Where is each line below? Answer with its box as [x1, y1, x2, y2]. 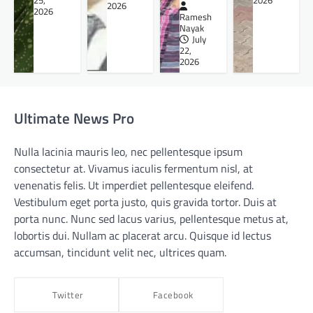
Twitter [52, 288, 84, 303]
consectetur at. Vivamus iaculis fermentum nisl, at [14, 160, 253, 177]
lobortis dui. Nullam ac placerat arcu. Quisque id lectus [14, 227, 271, 245]
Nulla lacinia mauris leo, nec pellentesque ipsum [14, 143, 242, 161]
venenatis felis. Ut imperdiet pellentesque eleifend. [14, 177, 254, 194]
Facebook [152, 288, 194, 303]
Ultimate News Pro [14, 106, 134, 129]
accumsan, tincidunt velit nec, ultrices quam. [14, 244, 226, 261]
